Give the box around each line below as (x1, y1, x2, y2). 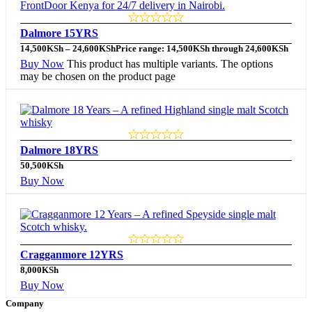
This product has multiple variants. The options (67, 58, 273, 70)
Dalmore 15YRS (20, 27, 98, 40)
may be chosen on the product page (20, 70, 175, 83)
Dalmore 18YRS (20, 144, 98, 157)
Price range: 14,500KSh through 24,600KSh (116, 44, 288, 54)
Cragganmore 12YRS (20, 249, 123, 261)
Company (6, 298, 44, 309)
